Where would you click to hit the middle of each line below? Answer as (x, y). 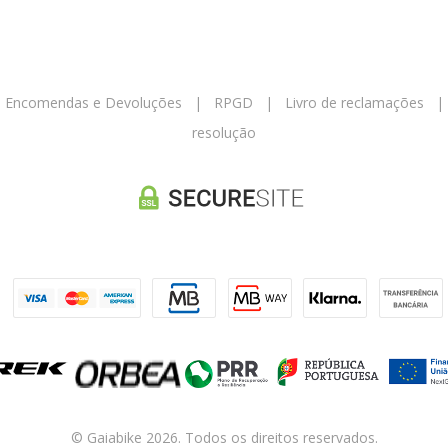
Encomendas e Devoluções (93, 102)
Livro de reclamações (354, 102)
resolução (224, 132)
